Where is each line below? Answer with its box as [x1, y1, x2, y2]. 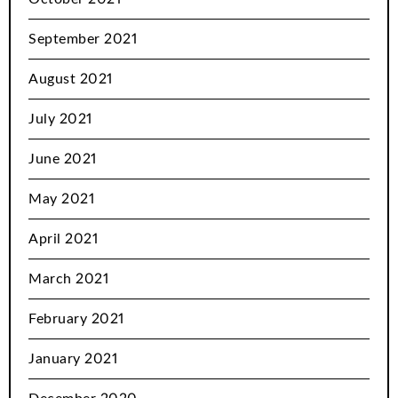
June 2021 [28, 152, 97, 167]
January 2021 [28, 352, 117, 367]
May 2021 [28, 192, 94, 207]
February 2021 [28, 312, 124, 327]
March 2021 [28, 272, 108, 287]
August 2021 [28, 72, 113, 87]
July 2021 [28, 112, 92, 127]
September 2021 [28, 32, 137, 47]
